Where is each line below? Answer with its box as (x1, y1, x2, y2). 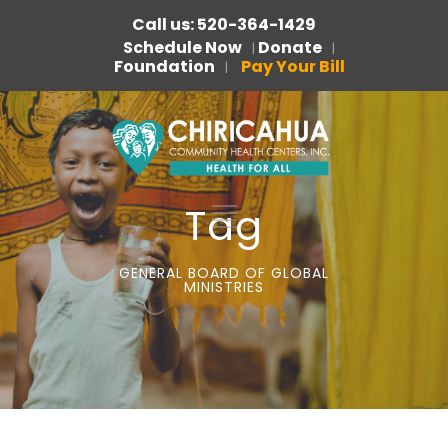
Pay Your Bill (240, 55, 345, 78)
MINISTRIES (184, 277, 264, 297)
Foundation (113, 55, 215, 78)
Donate (258, 36, 322, 59)
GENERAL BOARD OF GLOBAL (119, 263, 329, 283)
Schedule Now (123, 36, 242, 59)
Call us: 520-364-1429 (132, 13, 316, 36)
